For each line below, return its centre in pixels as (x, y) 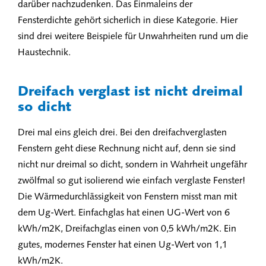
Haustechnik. (44, 53)
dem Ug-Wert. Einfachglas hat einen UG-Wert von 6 (124, 213)
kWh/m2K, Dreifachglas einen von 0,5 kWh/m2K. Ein (127, 229)
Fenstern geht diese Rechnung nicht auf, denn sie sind (127, 149)
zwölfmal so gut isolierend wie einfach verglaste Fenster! (132, 181)
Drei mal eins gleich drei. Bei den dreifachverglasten (122, 133)
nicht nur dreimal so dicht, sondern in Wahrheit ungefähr (132, 165)
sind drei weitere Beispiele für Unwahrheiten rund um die (133, 37)
